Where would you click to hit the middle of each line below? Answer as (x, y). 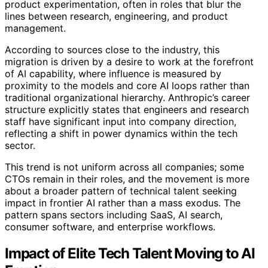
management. (35, 28)
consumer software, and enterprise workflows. (110, 227)
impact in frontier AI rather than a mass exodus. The (123, 203)
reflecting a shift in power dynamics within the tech (121, 134)
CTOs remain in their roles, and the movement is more (127, 179)
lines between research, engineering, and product (116, 16)
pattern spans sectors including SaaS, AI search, (114, 215)
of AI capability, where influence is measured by (113, 74)
